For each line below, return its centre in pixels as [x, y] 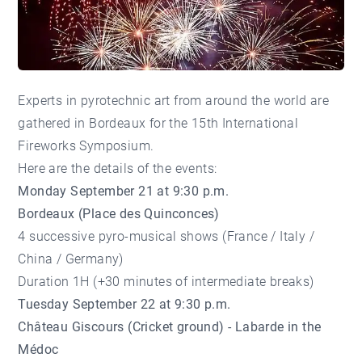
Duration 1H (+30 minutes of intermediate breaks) [166, 282]
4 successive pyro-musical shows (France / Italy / [166, 237]
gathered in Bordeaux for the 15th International [158, 124]
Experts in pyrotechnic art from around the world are [174, 101]
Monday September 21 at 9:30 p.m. [124, 192]
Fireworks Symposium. [86, 146]
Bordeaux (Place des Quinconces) [119, 214]
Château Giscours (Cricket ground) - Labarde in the [170, 327]
